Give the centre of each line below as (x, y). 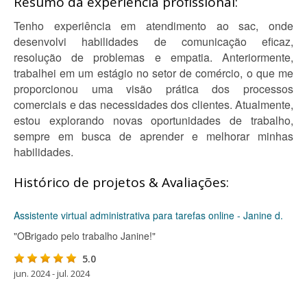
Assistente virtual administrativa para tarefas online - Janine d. (148, 215)
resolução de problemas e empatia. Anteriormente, (153, 57)
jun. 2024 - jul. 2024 (52, 273)
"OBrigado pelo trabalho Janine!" (85, 236)
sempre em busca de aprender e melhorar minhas (153, 136)
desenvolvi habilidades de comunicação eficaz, (153, 41)
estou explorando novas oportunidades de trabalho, (153, 120)
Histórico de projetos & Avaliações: (121, 182)
